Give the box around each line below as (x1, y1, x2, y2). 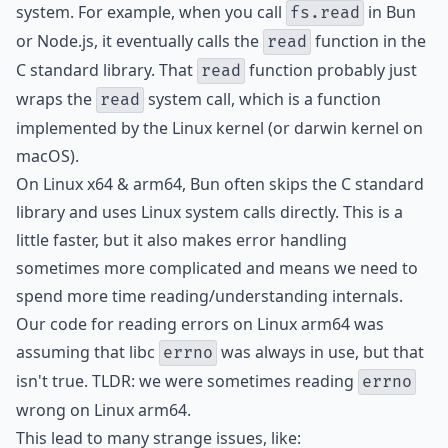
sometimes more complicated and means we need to (16, 257, 418, 280)
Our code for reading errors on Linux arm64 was (16, 313, 384, 336)
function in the (311, 30, 426, 53)
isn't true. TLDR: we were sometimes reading (16, 370, 358, 393)
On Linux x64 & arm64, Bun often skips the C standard (16, 173, 424, 196)
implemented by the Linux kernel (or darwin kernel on (16, 117, 423, 140)
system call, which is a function (144, 88, 381, 111)
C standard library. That (16, 59, 197, 82)
